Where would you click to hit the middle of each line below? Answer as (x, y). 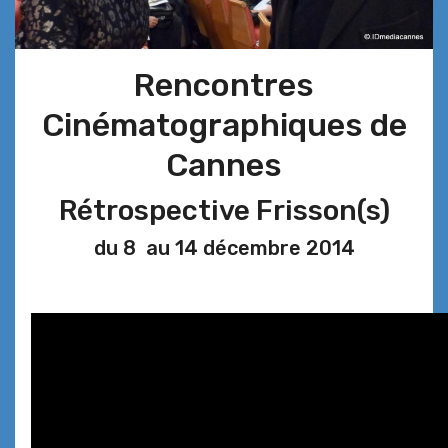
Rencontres (224, 85)
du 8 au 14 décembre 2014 (224, 248)
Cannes (224, 165)
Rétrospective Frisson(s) (224, 211)
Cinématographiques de (224, 125)
